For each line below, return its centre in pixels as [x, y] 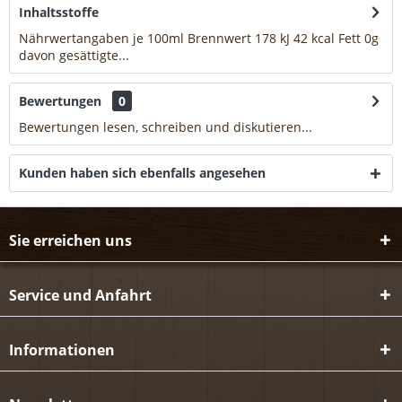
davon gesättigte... [74, 56]
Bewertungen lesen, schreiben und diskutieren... [166, 127]
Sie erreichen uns [70, 241]
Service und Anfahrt [80, 296]
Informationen [62, 350]
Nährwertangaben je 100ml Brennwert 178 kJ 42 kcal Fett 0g [199, 39]
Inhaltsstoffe [59, 13]
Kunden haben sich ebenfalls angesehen [142, 173]
